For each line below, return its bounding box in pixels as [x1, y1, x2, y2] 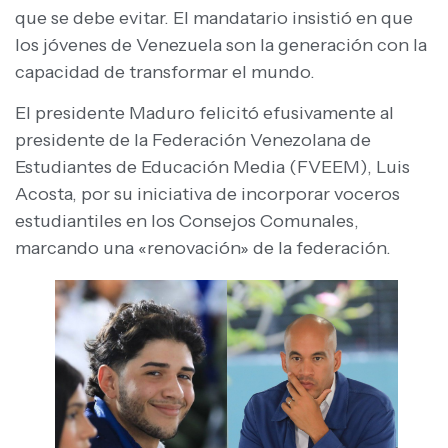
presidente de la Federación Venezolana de [15, 129, 371, 152]
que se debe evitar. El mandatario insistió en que [15, 6, 413, 29]
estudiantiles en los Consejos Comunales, [15, 210, 359, 233]
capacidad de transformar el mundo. [15, 60, 315, 83]
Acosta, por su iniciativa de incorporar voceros [15, 183, 400, 206]
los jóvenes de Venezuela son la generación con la [15, 33, 427, 56]
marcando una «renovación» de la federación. [15, 237, 391, 260]
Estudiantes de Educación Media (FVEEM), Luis [15, 156, 410, 179]
